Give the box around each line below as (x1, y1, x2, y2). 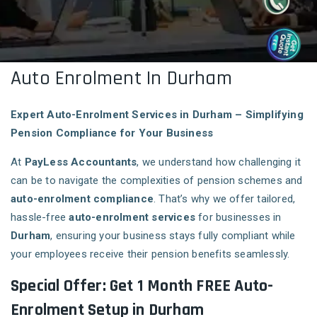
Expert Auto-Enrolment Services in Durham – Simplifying (11, 108, 304, 122)
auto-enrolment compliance (11, 192, 154, 206)
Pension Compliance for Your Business (11, 127, 214, 140)
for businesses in (195, 211, 282, 224)
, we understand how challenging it (137, 156, 301, 169)
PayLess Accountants (24, 156, 137, 169)
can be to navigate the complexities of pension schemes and (11, 174, 303, 188)
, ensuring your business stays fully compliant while (50, 229, 296, 243)
